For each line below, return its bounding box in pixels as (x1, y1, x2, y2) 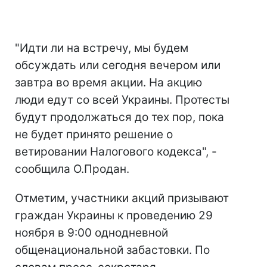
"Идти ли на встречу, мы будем (15, 41, 188, 55)
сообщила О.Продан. (15, 162, 129, 176)
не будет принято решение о (15, 128, 173, 141)
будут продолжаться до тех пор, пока (15, 110, 224, 124)
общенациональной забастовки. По (15, 243, 210, 257)
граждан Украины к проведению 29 (15, 209, 213, 222)
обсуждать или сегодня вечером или (15, 58, 221, 72)
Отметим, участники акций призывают (15, 191, 229, 205)
